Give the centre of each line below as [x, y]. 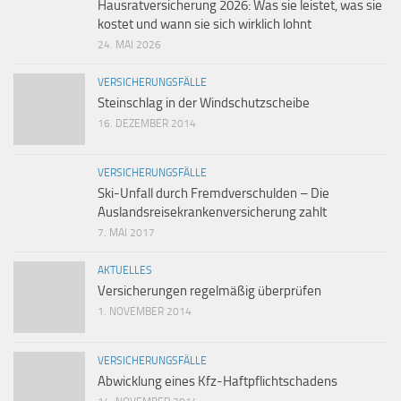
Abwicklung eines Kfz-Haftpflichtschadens [218, 382]
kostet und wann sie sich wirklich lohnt [205, 25]
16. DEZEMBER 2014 [147, 124]
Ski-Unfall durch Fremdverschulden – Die [213, 194]
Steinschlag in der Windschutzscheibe [204, 103]
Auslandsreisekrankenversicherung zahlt [212, 213]
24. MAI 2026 [129, 45]
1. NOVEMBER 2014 [145, 312]
